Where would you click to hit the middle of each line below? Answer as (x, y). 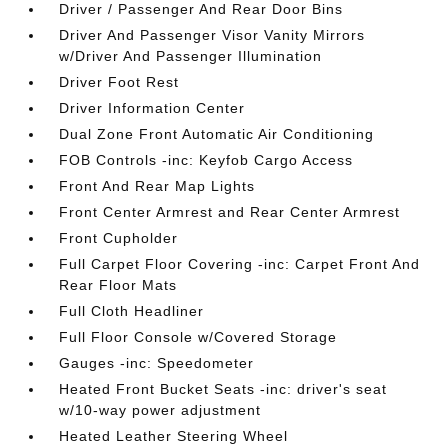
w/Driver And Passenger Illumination (191, 56)
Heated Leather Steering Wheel (174, 436)
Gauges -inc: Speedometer (157, 363)
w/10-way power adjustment (160, 410)
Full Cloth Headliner (132, 311)
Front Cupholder (119, 238)
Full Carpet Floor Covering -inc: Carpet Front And (240, 264)
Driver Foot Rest (119, 82)
